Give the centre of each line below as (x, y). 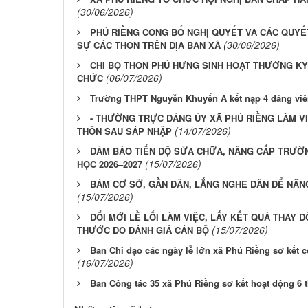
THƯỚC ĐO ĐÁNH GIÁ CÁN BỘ (143, 230)
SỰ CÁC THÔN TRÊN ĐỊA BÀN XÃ (149, 45)
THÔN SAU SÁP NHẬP (124, 131)
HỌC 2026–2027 (110, 164)
